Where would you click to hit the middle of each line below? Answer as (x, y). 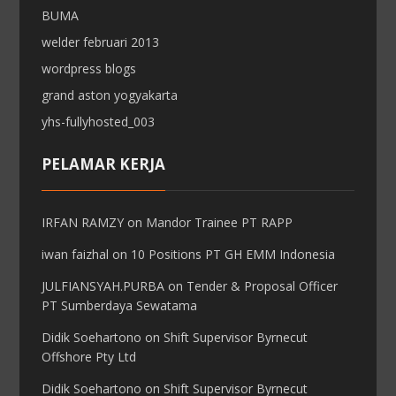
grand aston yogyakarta (110, 95)
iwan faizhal (76, 254)
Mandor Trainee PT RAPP (220, 222)
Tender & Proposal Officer (263, 286)
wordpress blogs (89, 69)
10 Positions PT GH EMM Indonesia (233, 254)
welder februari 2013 (101, 42)
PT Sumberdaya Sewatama (120, 305)
